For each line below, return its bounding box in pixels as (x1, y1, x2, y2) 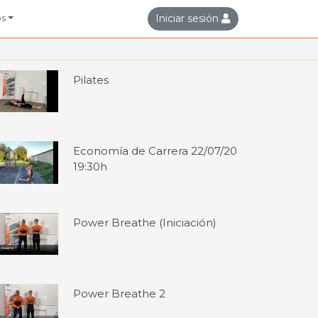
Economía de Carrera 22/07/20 (73, 144, 238, 158)
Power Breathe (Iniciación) (73, 215, 217, 229)
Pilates (73, 72, 109, 87)
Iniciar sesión (155, 11, 219, 25)
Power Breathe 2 (73, 287, 166, 301)
